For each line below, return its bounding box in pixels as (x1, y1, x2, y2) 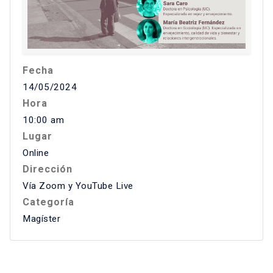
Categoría (23, 196, 74, 208)
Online (23, 147, 49, 159)
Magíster (23, 213, 60, 225)
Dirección (23, 163, 73, 175)
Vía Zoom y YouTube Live (23, 180, 133, 192)
